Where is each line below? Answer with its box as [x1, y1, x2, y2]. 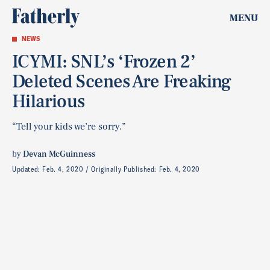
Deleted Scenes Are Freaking [12, 70, 231, 93]
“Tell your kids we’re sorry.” [12, 121, 126, 133]
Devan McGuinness [23, 149, 95, 160]
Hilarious [12, 90, 85, 113]
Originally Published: [91, 165, 159, 174]
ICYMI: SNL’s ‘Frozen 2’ [12, 50, 196, 74]
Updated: [12, 165, 43, 174]
